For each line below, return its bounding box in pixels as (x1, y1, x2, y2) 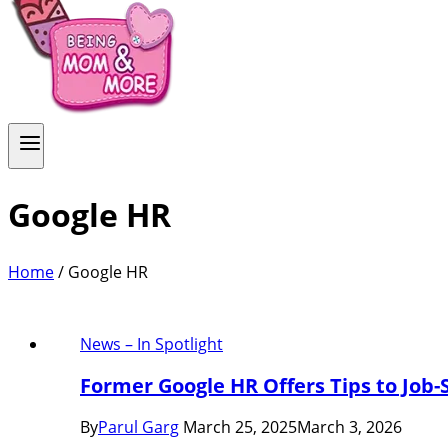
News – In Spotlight (80, 333, 223, 356)
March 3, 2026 (297, 416, 402, 439)
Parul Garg (98, 416, 179, 439)
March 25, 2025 (183, 416, 297, 439)
